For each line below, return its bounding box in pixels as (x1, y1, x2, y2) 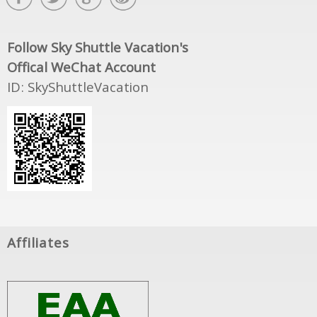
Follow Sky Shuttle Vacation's (7, 38, 188, 62)
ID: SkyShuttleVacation (7, 78, 149, 101)
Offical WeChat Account (7, 58, 156, 81)
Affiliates (7, 234, 69, 257)
